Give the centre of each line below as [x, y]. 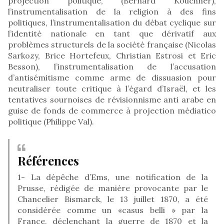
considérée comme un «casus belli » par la [113, 210]
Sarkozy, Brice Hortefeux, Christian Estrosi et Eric [112, 55]
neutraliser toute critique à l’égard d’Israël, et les [112, 88]
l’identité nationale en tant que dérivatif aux [112, 33]
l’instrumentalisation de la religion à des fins [112, 11]
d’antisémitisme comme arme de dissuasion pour [112, 77]
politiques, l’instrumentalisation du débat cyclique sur [112, 22]
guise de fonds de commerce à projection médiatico [112, 110]
